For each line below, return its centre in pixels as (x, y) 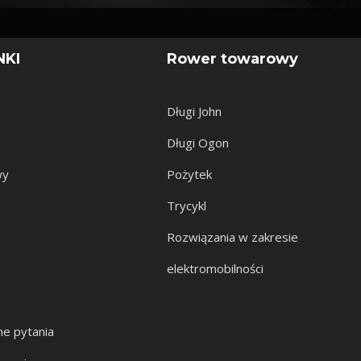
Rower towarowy (233, 58)
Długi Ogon (198, 142)
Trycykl (187, 205)
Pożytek (190, 174)
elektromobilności (216, 268)
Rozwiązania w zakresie (233, 237)
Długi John (195, 111)
